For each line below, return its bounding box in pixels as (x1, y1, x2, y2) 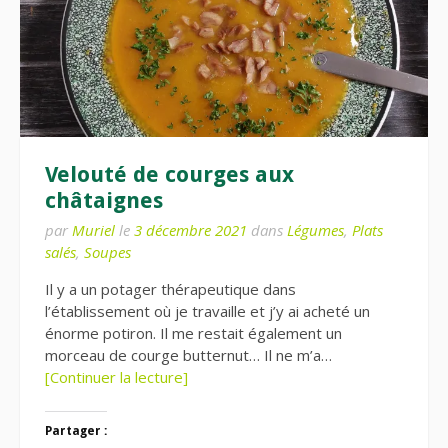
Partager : (45, 423, 107, 438)
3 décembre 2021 (134, 220, 247, 240)
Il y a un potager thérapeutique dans (45, 279, 296, 299)
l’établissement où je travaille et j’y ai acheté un (45, 301, 370, 321)
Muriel (72, 220, 115, 240)
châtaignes (45, 188, 163, 213)
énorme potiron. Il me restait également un (45, 323, 342, 343)
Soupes (84, 242, 131, 262)
